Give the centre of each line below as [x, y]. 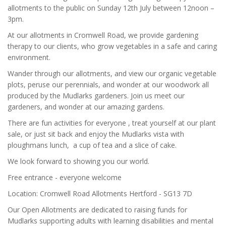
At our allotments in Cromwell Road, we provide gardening [103, 35]
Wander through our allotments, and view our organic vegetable [112, 73]
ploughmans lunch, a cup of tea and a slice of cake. [92, 145]
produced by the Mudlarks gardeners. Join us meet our [96, 96]
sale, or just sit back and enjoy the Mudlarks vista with [96, 134]
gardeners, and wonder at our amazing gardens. [86, 107]
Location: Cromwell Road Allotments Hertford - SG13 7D [100, 193]
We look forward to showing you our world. [78, 161]
